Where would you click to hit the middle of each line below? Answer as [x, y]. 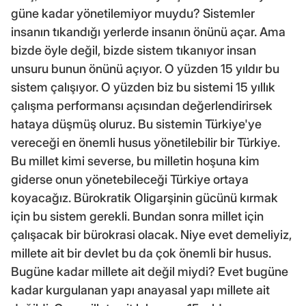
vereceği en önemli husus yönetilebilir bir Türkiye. [145, 142]
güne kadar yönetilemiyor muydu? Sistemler [133, 13]
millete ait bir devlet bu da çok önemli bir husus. [141, 253]
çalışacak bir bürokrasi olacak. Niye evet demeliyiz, [151, 234]
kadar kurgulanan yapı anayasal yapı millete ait [140, 290]
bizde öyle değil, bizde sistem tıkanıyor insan [134, 50]
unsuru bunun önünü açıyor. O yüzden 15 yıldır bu [145, 68]
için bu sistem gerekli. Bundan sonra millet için [137, 216]
